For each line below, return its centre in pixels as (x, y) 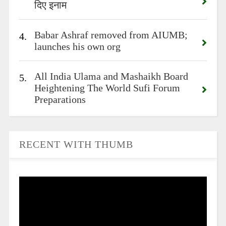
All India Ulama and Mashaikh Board (111, 76)
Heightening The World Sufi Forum (107, 88)
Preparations (60, 99)
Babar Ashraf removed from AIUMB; (111, 35)
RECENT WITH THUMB (76, 144)
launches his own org (77, 46)
